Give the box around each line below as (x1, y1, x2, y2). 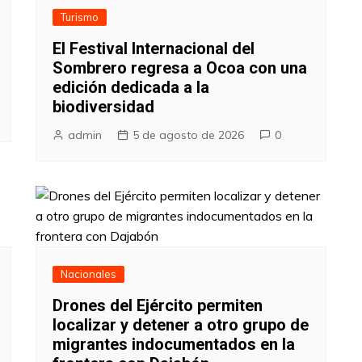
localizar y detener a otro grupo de (53, 314, 309, 335)
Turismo (61, 10, 99, 23)
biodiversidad (53, 96, 154, 116)
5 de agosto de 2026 (133, 127, 244, 142)
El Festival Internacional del (53, 38, 255, 58)
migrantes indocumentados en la (53, 334, 295, 354)
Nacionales (61, 267, 116, 280)
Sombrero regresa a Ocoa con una (53, 57, 307, 78)
